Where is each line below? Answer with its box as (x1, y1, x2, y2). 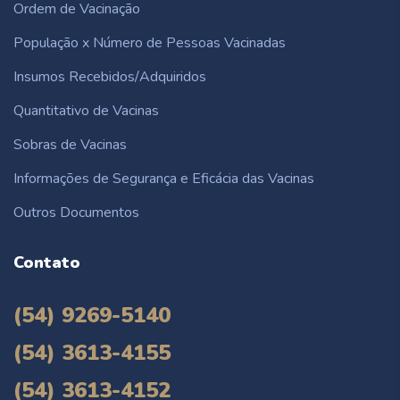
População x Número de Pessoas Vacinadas (13, 32, 286, 53)
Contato (13, 251, 80, 273)
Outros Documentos (13, 202, 139, 222)
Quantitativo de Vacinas (13, 100, 159, 121)
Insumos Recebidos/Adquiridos (13, 66, 206, 87)
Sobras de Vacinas (13, 134, 127, 154)
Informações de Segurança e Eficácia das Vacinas (13, 168, 314, 188)
